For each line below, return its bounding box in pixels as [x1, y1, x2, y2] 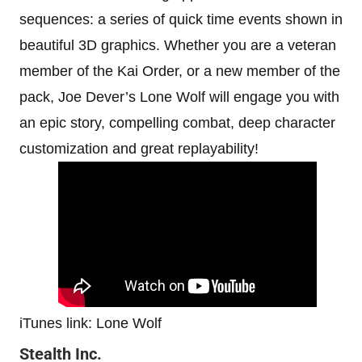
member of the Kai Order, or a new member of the [19, 62, 340, 79]
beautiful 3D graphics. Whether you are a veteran [19, 36, 336, 53]
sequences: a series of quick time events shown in [19, 11, 343, 27]
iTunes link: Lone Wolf [19, 314, 162, 331]
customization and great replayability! [19, 140, 259, 157]
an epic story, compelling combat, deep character [19, 114, 335, 131]
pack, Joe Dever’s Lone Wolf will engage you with [19, 88, 339, 105]
